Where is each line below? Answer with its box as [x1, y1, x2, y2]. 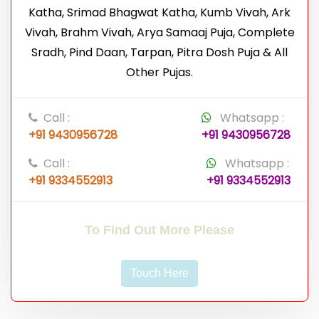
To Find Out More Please [85, 222, 234, 237]
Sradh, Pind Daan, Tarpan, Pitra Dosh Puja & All [31, 43, 288, 61]
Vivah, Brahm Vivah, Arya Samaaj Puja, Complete [24, 23, 295, 41]
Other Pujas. [126, 63, 193, 80]
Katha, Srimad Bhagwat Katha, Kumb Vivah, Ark [28, 4, 291, 21]
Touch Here [130, 266, 189, 279]
